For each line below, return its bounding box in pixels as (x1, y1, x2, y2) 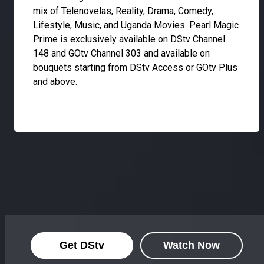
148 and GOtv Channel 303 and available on (33, 48, 210, 60)
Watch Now (163, 239, 220, 251)
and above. (33, 76, 77, 88)
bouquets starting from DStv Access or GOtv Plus (33, 62, 237, 74)
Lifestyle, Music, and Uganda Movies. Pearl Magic (33, 19, 239, 31)
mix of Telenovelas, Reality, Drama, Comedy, (33, 5, 213, 17)
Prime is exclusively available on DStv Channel (33, 34, 225, 45)
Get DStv (60, 239, 104, 251)
